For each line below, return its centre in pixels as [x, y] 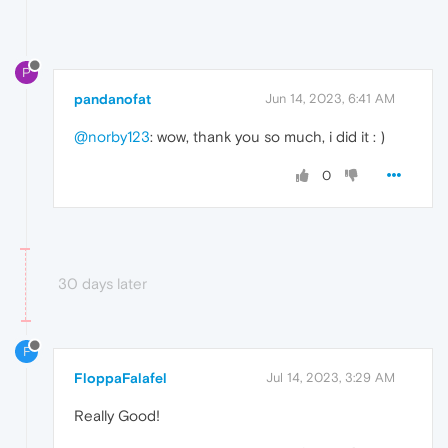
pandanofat [112, 98]
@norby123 [112, 136]
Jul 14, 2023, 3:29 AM [330, 378]
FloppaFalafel [120, 378]
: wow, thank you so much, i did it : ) [267, 136]
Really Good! [117, 416]
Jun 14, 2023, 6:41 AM [330, 98]
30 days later [102, 283]
